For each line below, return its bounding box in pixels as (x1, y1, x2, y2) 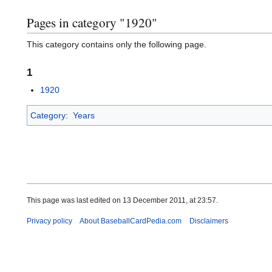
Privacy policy (27, 216, 72, 225)
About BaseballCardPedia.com (80, 216, 182, 225)
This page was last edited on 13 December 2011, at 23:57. (27, 196, 218, 205)
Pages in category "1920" (27, 13, 157, 31)
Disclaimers (189, 216, 228, 225)
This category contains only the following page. (27, 39, 206, 50)
